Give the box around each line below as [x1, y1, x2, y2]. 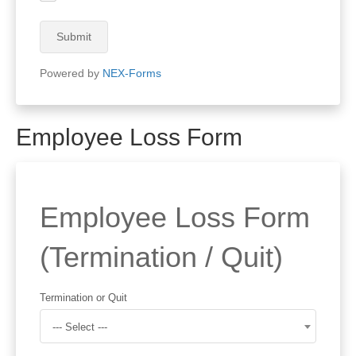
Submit [56, 29, 91, 43]
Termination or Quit [40, 291, 127, 304]
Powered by [40, 66, 103, 79]
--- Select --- [52, 320, 107, 333]
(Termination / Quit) [40, 240, 283, 273]
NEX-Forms [103, 66, 161, 79]
